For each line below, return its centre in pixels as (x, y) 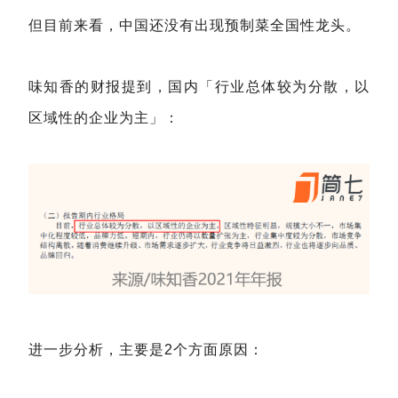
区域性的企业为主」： (104, 118)
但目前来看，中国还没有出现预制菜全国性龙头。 (195, 26)
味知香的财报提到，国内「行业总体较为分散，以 (199, 87)
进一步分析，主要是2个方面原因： (146, 350)
